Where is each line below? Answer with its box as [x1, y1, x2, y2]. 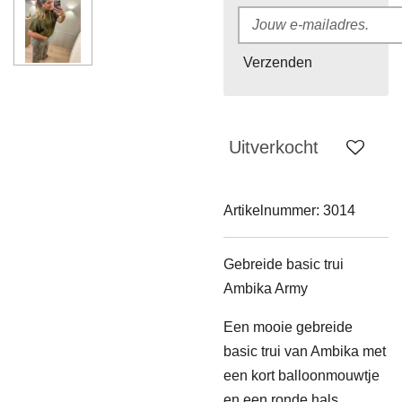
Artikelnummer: [223, 202, 319, 218]
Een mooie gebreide [223, 319, 353, 335]
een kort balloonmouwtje [223, 367, 380, 383]
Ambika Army [223, 280, 308, 296]
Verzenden [243, 55, 312, 71]
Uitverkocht [229, 136, 319, 157]
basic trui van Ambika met [223, 343, 386, 359]
